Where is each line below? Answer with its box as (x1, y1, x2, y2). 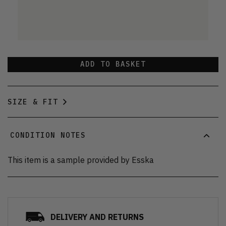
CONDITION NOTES (10, 131, 86, 140)
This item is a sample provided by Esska (8, 154, 154, 165)
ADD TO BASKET (80, 60, 146, 69)
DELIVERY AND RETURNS (50, 211, 144, 222)
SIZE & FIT (8, 97, 58, 106)
